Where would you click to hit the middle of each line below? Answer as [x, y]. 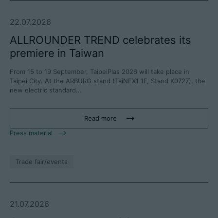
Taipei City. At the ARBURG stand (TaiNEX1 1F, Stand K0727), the [108, 81]
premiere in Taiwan [57, 53]
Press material [31, 133]
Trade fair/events [42, 162]
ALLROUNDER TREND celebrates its [100, 40]
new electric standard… [45, 90]
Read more [100, 118]
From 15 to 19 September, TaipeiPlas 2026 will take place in [100, 72]
